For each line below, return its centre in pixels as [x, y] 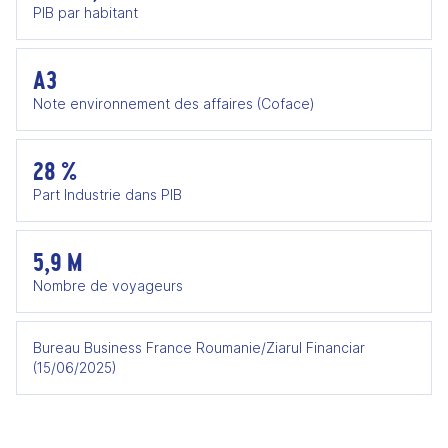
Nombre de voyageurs [108, 285]
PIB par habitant [85, 12]
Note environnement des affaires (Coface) [174, 103]
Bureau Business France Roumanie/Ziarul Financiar [199, 347]
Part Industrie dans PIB [107, 194]
